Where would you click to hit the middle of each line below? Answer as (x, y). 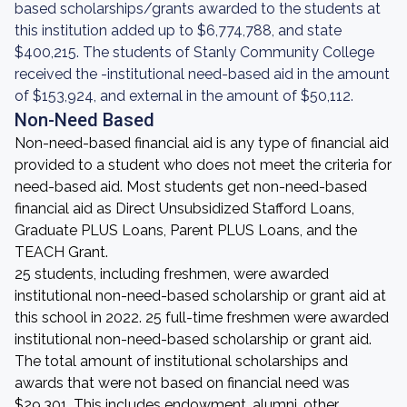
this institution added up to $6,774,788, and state (178, 30)
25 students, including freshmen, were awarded (172, 274)
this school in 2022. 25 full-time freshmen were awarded (202, 318)
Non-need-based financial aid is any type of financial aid (202, 143)
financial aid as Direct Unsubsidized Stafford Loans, (184, 208)
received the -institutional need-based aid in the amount (202, 74)
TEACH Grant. (61, 252)
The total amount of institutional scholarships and (181, 361)
